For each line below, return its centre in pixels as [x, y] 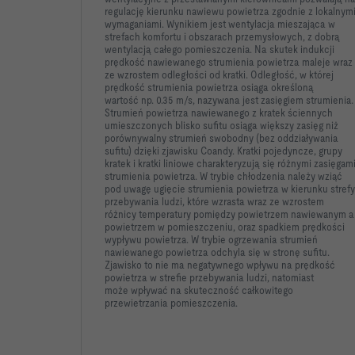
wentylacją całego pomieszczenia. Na [187, 50]
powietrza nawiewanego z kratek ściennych [239, 113]
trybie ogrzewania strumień [260, 240]
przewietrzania [137, 303]
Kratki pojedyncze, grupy [290, 151]
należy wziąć [315, 176]
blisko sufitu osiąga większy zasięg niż [257, 126]
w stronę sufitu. [296, 252]
